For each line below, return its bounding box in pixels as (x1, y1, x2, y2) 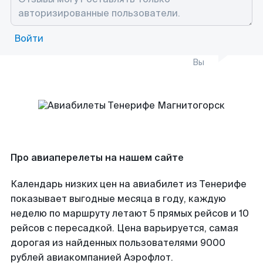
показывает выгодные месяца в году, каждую (11, 193, 226, 205)
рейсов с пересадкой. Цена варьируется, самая (11, 222, 238, 234)
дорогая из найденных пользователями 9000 (11, 237, 225, 249)
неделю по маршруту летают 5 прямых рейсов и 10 (11, 207, 249, 220)
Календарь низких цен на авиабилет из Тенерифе (11, 178, 247, 190)
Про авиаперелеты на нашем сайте (11, 151, 184, 164)
